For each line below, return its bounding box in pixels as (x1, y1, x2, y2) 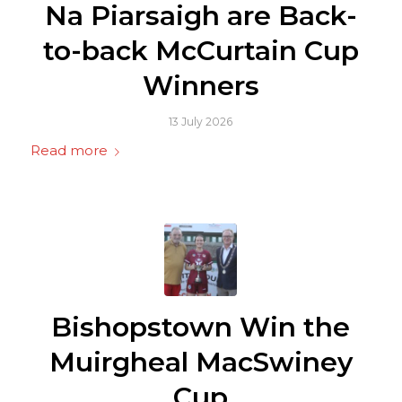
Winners (142, 69, 259, 103)
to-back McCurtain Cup (42, 34, 359, 68)
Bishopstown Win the (51, 310, 351, 345)
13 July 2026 (169, 115, 233, 129)
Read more (30, 143, 108, 160)
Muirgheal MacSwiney (48, 345, 353, 380)
